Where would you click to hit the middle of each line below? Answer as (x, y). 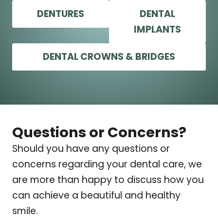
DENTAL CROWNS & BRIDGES (109, 57)
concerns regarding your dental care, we (107, 164)
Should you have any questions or (91, 149)
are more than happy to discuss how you (108, 180)
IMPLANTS (157, 30)
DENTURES (61, 14)
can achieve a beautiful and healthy (96, 196)
